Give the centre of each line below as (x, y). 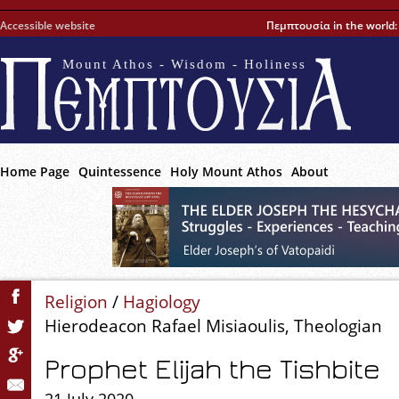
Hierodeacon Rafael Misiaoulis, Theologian (213, 326)
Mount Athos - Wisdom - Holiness (184, 64)
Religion (76, 301)
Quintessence (120, 171)
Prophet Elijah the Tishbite (212, 370)
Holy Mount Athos (226, 171)
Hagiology (162, 301)
